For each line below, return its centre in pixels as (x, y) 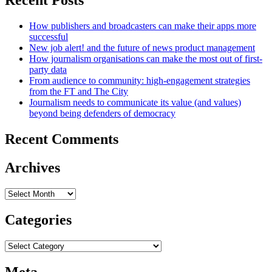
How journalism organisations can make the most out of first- (146, 59)
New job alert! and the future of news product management (142, 48)
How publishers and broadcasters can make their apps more (143, 26)
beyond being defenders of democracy (102, 114)
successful (49, 37)
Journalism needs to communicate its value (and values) (135, 103)
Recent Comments (62, 139)
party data (48, 70)
